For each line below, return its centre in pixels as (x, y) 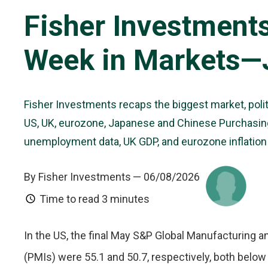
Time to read (69, 199)
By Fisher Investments (77, 177)
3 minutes (126, 199)
